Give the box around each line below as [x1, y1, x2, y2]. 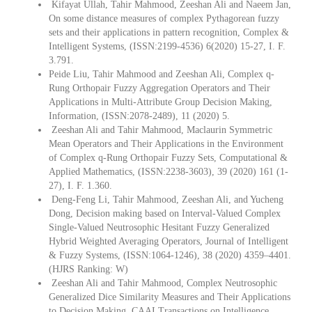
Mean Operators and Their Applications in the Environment [49, 138, 283, 149]
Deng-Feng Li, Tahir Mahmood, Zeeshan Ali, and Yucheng [49, 194, 283, 205]
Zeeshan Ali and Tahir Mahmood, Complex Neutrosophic [49, 277, 277, 288]
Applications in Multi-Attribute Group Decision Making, [49, 96, 272, 107]
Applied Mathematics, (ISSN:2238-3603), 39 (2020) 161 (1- [49, 166, 288, 177]
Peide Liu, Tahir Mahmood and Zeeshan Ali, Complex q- [49, 68, 274, 79]
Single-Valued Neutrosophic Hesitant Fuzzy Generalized [49, 221, 270, 233]
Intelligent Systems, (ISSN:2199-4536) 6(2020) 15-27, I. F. [49, 40, 286, 52]
